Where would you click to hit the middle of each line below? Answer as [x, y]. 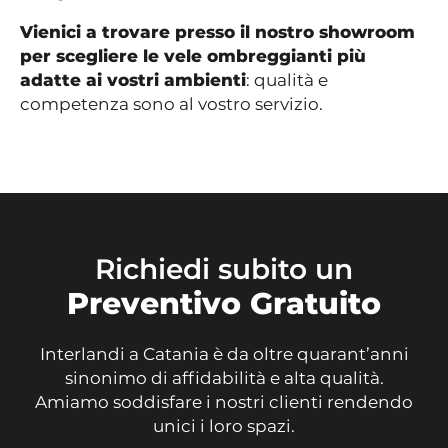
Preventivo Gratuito [224, 304]
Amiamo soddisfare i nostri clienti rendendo [224, 402]
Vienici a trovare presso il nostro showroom [217, 32]
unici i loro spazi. [224, 426]
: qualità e [287, 80]
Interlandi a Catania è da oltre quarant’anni [224, 354]
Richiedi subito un [224, 269]
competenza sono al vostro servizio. [171, 104]
